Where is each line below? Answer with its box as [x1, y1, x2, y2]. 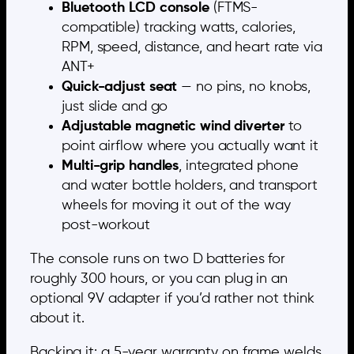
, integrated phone [179, 158, 299, 173]
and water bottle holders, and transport [62, 178, 318, 193]
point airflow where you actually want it [62, 138, 318, 153]
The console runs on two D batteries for [30, 251, 286, 266]
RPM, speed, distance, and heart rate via [62, 40, 322, 55]
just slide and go [62, 99, 168, 114]
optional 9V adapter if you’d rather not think [30, 291, 314, 306]
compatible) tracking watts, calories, [62, 20, 296, 35]
